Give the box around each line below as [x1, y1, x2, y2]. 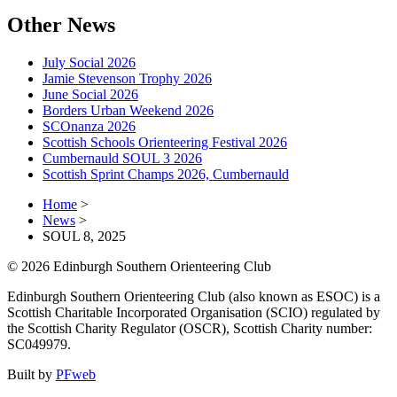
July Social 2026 [43, 54, 136, 70]
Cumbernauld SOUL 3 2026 [43, 150, 202, 166]
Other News [7, 12, 115, 36]
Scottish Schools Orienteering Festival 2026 [43, 134, 287, 150]
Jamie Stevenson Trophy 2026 [43, 70, 212, 86]
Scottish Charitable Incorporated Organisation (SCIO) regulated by [7, 304, 380, 320]
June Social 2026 [43, 86, 138, 102]
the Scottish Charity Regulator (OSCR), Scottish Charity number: [7, 320, 372, 336]
